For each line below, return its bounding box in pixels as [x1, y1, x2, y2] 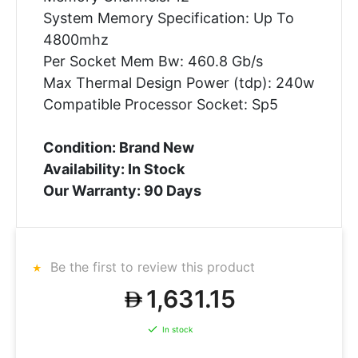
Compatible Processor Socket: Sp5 [42, 95, 278, 113]
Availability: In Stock [42, 160, 185, 177]
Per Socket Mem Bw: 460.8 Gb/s [42, 52, 263, 70]
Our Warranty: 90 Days [42, 181, 201, 199]
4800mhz [42, 30, 109, 48]
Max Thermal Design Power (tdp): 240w [42, 74, 315, 91]
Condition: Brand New [42, 138, 194, 156]
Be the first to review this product [46, 259, 255, 275]
